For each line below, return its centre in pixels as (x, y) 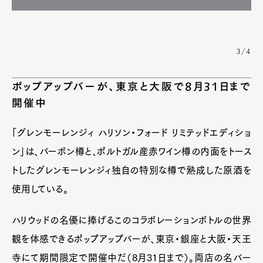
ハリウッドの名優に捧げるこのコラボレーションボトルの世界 (131, 220)
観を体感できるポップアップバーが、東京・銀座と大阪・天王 (131, 239)
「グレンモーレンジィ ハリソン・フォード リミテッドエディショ (131, 132)
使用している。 (40, 189)
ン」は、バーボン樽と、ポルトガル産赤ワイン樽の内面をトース (131, 151)
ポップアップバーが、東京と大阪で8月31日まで (131, 86)
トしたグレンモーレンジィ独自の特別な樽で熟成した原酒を (131, 170)
